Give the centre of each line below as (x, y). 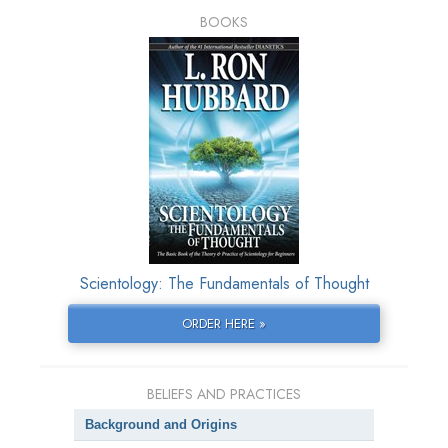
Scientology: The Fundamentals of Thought (224, 284)
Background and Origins (161, 425)
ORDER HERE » (223, 324)
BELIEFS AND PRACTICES (224, 394)
